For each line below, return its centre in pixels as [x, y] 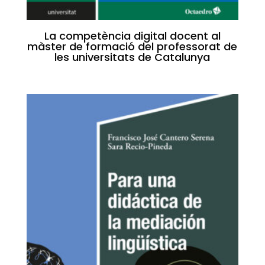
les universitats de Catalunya [132, 57]
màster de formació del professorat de [132, 46]
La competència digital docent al [132, 36]
